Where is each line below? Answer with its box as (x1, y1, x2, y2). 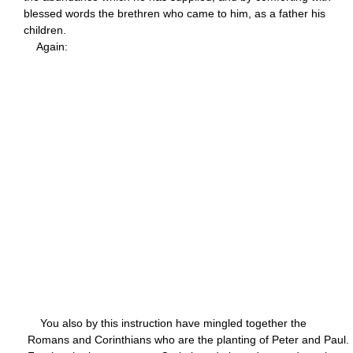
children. (24, 23, 66, 36)
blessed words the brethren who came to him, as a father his (24, 6, 325, 20)
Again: (24, 39, 68, 53)
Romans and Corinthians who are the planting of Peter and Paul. (28, 333, 349, 346)
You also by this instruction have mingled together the (28, 316, 307, 329)
